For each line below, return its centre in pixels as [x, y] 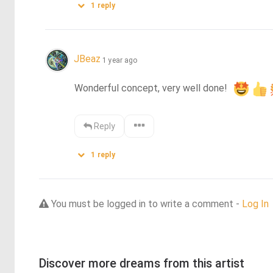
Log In [255, 204]
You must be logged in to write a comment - [145, 204]
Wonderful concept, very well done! [154, 88]
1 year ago [120, 60]
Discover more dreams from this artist [142, 263]
